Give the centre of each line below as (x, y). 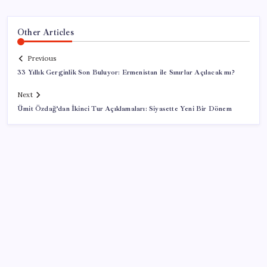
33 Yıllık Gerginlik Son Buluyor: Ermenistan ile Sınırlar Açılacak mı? (126, 73)
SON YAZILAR (49, 242)
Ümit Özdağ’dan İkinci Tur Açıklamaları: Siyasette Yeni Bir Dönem (125, 109)
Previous (42, 59)
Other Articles (46, 32)
